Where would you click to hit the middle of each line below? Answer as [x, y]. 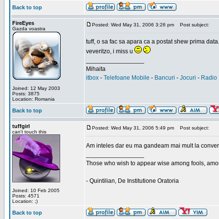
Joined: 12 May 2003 [36, 88]
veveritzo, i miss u [110, 51]
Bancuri [165, 78]
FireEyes [23, 23]
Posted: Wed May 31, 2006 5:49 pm [133, 128]
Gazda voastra [29, 29]
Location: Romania [33, 99]
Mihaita [96, 69]
